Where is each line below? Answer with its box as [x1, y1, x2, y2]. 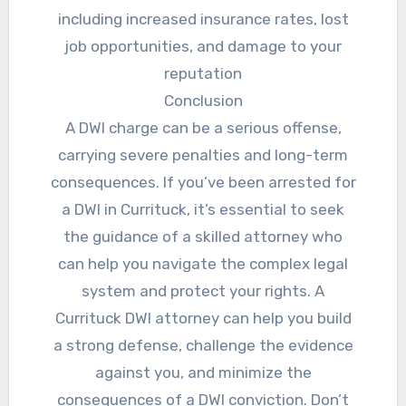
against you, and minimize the [94, 363, 312, 382]
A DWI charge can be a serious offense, [64, 119, 342, 138]
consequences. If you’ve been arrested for [50, 173, 356, 192]
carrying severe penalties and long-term [58, 146, 348, 165]
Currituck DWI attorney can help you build [54, 309, 352, 328]
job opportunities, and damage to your [64, 37, 342, 56]
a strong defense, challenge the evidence [53, 336, 353, 355]
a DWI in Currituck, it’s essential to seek [62, 200, 344, 219]
